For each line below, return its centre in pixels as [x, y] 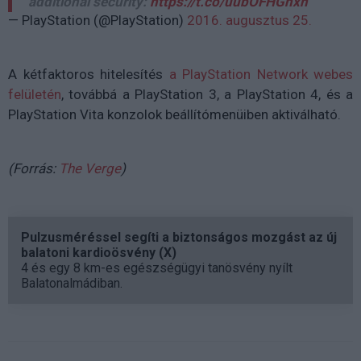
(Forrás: [33, 168]
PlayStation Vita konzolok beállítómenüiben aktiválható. [174, 114]
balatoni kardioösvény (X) [99, 252]
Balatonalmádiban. [72, 283]
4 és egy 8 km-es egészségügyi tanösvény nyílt [157, 268]
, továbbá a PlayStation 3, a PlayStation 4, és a [207, 94]
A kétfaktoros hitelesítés [89, 74]
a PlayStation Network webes [261, 74]
